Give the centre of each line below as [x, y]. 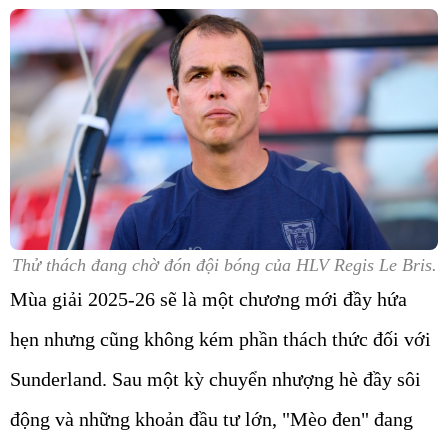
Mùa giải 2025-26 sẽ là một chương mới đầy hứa [208, 299]
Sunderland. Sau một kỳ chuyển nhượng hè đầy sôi [215, 379]
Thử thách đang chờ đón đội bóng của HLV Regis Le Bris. [224, 265]
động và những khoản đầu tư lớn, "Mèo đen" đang [211, 419]
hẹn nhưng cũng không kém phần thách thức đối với [220, 339]
